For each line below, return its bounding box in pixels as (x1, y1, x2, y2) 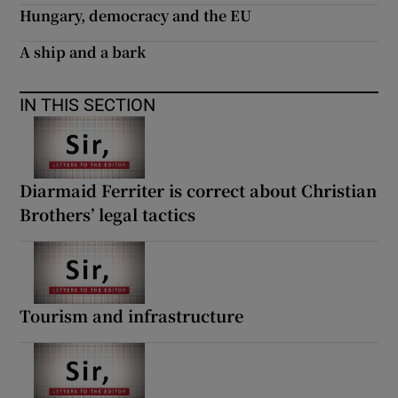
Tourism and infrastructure (20, 303, 244, 327)
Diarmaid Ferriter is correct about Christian (20, 178, 378, 202)
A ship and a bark (20, 42, 147, 62)
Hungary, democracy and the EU (20, 5, 252, 26)
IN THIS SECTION (20, 96, 156, 114)
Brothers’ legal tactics (20, 202, 196, 226)
